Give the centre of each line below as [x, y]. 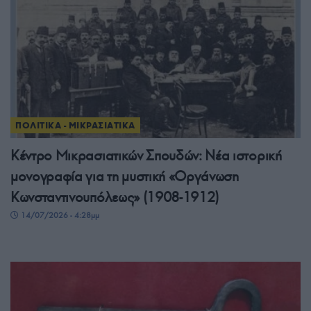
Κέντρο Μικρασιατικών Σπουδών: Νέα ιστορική [146, 155]
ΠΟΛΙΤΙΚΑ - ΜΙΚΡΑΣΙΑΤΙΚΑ [75, 125]
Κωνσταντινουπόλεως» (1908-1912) [115, 197]
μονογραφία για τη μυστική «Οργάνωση [125, 176]
